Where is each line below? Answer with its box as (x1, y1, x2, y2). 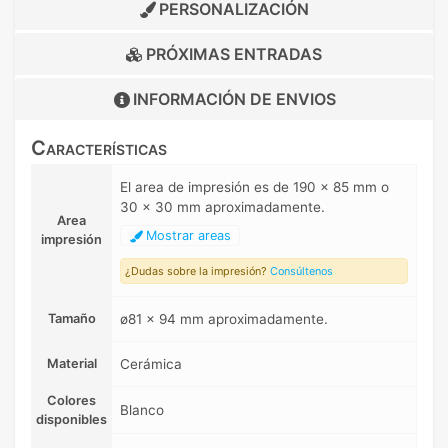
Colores (47, 393, 96, 409)
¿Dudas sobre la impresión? (125, 264, 270, 279)
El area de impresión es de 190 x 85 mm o (120, 179, 389, 196)
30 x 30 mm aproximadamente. (120, 199, 325, 216)
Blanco (120, 402, 164, 419)
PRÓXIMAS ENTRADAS (142, 44, 322, 65)
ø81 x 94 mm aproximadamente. (120, 311, 328, 328)
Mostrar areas (142, 228, 231, 244)
